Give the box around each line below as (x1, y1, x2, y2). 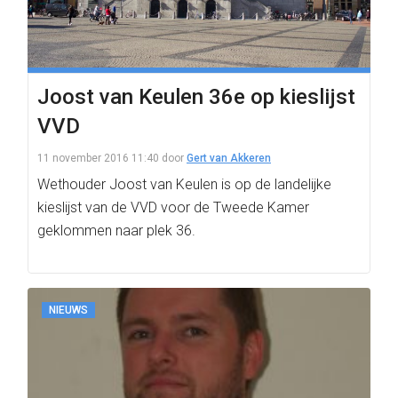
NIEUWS (49, 304, 88, 316)
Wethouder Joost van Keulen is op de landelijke (37, 176, 331, 193)
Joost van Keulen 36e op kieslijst (37, 84, 355, 109)
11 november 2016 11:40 (37, 152, 159, 164)
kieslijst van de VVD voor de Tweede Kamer (37, 199, 309, 216)
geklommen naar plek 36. (37, 222, 195, 239)
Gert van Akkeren (187, 152, 271, 164)
